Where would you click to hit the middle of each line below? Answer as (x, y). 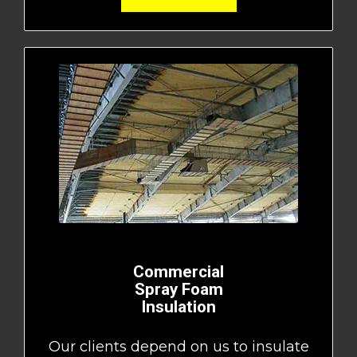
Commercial (178, 272)
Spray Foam (178, 290)
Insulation (178, 307)
